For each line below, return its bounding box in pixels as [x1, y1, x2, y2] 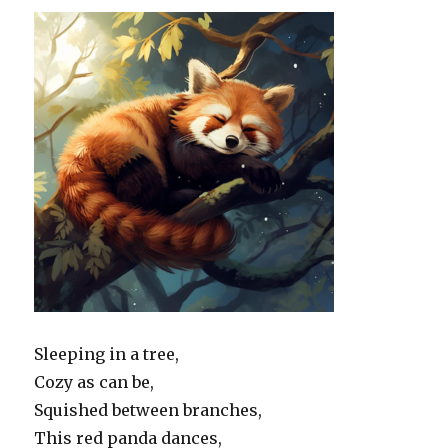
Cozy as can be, [34, 372, 155, 393]
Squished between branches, [34, 400, 263, 421]
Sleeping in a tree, [34, 344, 180, 365]
